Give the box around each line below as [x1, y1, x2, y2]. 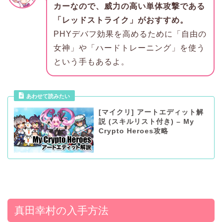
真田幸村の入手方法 [14, 204, 109, 216]
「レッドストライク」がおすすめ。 [53, 16, 188, 25]
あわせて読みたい [26, 93, 70, 99]
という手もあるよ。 [53, 57, 129, 66]
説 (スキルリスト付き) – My [98, 118, 194, 126]
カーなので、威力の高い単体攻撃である [53, 2, 205, 11]
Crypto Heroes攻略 [98, 127, 168, 135]
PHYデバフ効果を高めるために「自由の [53, 30, 207, 39]
